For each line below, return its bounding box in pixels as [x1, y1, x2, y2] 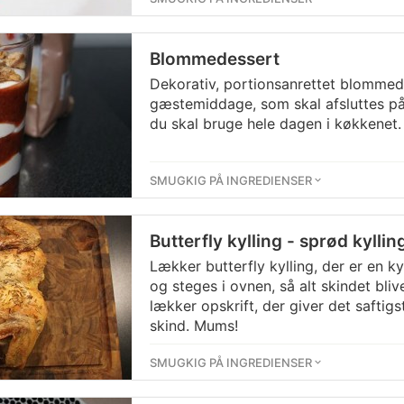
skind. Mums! [150, 317, 238, 335]
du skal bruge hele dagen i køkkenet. [150, 115, 401, 133]
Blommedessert [150, 49, 280, 69]
